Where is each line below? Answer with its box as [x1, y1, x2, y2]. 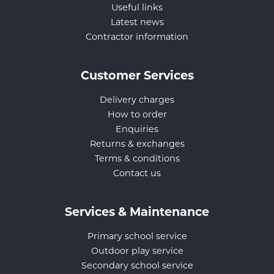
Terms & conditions [94, 155, 180, 165]
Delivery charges [100, 96, 174, 106]
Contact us [113, 169, 161, 179]
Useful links [111, 4, 163, 13]
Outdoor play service [91, 247, 183, 257]
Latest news [110, 18, 164, 28]
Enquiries [116, 125, 158, 135]
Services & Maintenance [65, 207, 209, 220]
